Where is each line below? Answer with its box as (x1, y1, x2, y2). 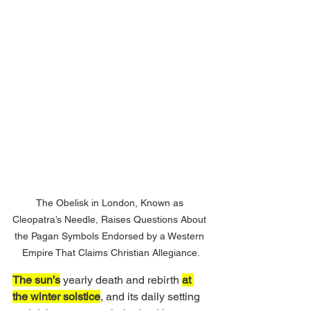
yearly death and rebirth (60, 273, 182, 287)
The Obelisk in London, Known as (35, 197, 186, 209)
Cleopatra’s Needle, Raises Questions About (12, 214, 209, 226)
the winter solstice (12, 290, 100, 304)
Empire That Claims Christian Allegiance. (21, 247, 200, 259)
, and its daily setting (100, 290, 203, 304)
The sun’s (12, 273, 60, 287)
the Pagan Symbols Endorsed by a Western (15, 230, 207, 242)
